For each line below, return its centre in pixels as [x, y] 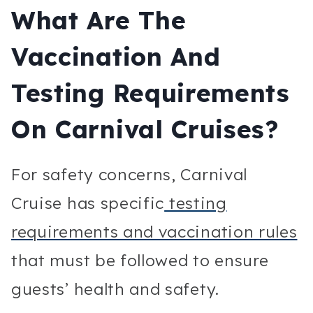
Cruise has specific [88, 203]
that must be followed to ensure [140, 260]
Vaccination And [116, 57]
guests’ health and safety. [115, 289]
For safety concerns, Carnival [130, 174]
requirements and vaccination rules [154, 231]
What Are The [99, 21]
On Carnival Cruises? [145, 130]
